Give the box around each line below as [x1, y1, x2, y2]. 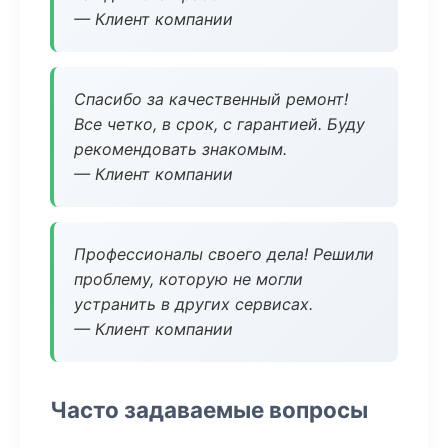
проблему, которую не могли [74, 269, 303, 289]
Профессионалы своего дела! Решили [74, 244, 374, 264]
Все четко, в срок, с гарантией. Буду [74, 114, 365, 134]
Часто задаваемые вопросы [50, 396, 368, 423]
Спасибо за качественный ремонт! [74, 89, 348, 109]
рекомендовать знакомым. [74, 139, 287, 159]
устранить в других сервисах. [74, 294, 313, 314]
